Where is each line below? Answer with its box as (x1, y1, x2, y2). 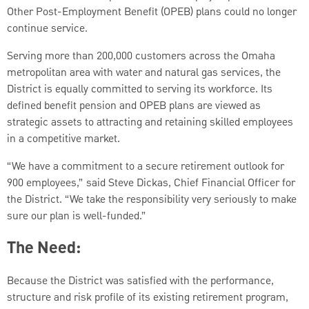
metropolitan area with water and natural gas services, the (7, 64, 281, 81)
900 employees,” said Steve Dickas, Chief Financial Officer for (7, 175, 295, 192)
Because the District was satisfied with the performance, (7, 272, 274, 290)
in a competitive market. (7, 130, 120, 148)
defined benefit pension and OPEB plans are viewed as (7, 97, 261, 114)
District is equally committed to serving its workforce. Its (7, 81, 272, 98)
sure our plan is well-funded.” (7, 208, 146, 225)
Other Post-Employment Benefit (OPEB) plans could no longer (7, 3, 297, 21)
